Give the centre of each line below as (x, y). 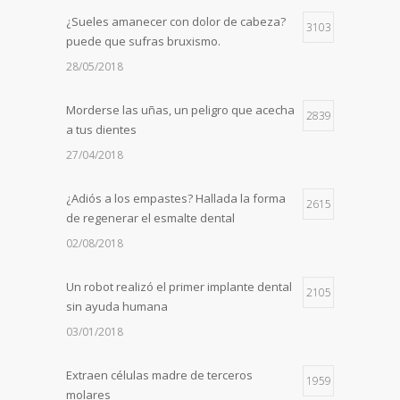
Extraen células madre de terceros (159, 375)
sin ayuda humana (117, 307)
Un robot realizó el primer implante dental (179, 287)
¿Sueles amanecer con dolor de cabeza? (176, 22)
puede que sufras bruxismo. (143, 42)
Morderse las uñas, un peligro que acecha (180, 110)
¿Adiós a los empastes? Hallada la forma (176, 199)
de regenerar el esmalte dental (150, 218)
